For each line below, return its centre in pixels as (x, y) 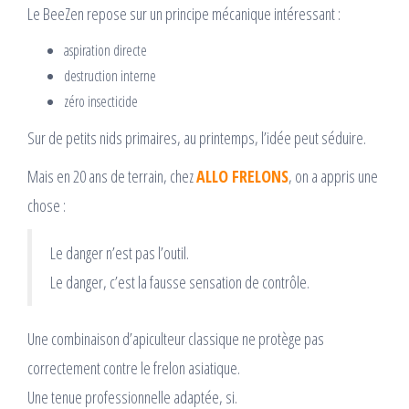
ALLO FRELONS (242, 176)
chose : (47, 205)
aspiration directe (105, 50)
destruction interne (110, 75)
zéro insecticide (101, 101)
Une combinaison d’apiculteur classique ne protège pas (176, 338)
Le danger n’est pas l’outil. (120, 252)
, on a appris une (333, 176)
